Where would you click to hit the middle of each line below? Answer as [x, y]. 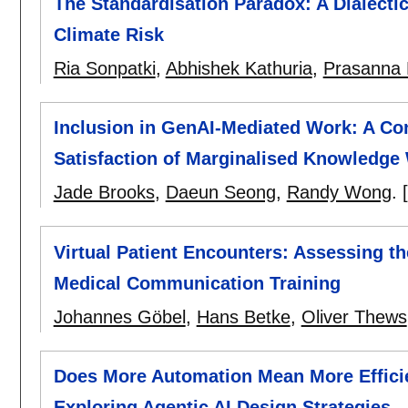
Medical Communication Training [197, 283]
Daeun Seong [220, 193]
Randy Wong [339, 193]
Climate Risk [108, 35]
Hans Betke [243, 316]
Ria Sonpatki [104, 69]
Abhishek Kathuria [239, 69]
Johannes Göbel [119, 316]
